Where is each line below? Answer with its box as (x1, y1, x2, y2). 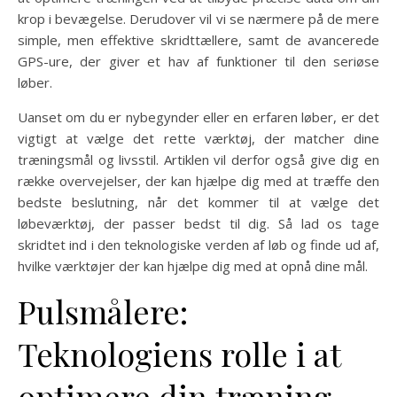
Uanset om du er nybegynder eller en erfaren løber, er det (18, 108, 379, 126)
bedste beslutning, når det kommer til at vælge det (18, 193, 379, 211)
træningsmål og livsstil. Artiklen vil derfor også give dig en (18, 151, 379, 168)
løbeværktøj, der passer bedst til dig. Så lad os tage (18, 214, 379, 232)
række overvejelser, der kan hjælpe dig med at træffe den (18, 172, 379, 190)
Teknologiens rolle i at (18, 332, 340, 375)
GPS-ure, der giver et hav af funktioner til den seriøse (18, 52, 379, 70)
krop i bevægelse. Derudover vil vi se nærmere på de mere (18, 10, 379, 27)
